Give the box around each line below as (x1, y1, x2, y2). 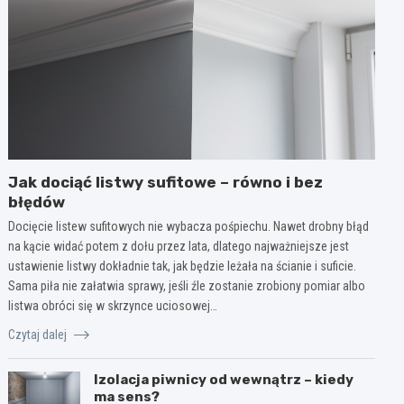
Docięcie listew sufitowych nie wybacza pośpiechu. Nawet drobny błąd (8, 218, 370, 234)
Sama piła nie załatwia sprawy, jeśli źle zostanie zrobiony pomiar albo (8, 278, 366, 293)
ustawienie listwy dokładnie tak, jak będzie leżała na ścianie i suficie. (8, 258, 357, 273)
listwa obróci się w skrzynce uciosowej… (8, 298, 218, 313)
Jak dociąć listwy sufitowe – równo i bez (8, 172, 324, 191)
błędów (8, 192, 66, 211)
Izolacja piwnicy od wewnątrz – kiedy (94, 371, 354, 388)
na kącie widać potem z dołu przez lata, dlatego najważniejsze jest (8, 238, 350, 253)
